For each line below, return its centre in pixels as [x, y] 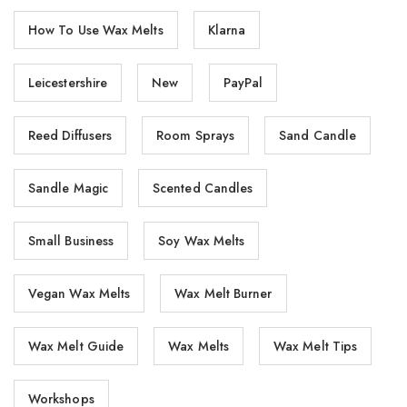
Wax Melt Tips [316, 346]
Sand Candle [318, 135]
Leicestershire [68, 82]
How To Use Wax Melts [96, 30]
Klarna [227, 30]
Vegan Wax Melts [79, 293]
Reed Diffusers [70, 135]
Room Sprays [196, 135]
